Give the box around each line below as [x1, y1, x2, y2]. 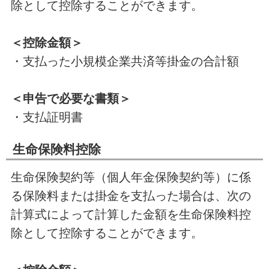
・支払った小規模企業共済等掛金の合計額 [10, 54, 239, 68]
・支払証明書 [10, 110, 83, 124]
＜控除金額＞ [10, 35, 83, 49]
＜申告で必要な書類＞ [10, 91, 131, 105]
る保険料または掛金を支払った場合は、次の [10, 189, 251, 202]
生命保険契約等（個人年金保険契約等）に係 [10, 170, 251, 184]
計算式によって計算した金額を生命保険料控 [10, 207, 251, 221]
